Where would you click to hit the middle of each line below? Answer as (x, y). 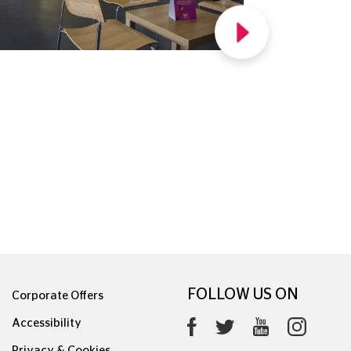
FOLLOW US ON (243, 295)
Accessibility (47, 324)
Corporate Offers (58, 296)
